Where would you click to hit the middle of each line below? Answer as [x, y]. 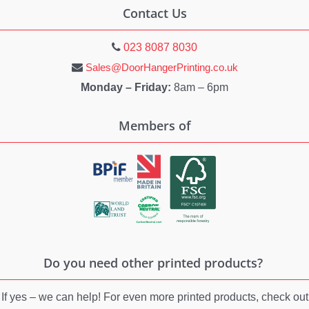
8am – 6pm [200, 88]
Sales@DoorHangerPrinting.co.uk [161, 68]
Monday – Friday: [126, 88]
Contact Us [154, 13]
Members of [154, 126]
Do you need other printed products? [154, 262]
